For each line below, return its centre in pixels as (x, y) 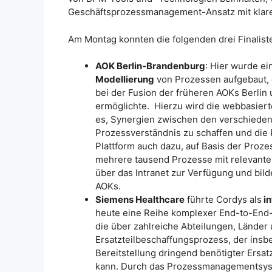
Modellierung (125, 80)
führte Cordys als (223, 200)
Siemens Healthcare (140, 200)
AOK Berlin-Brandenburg (150, 66)
